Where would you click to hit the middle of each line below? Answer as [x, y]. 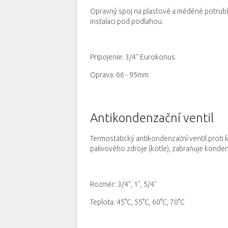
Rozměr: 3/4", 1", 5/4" [123, 184]
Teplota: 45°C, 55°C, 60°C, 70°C [137, 202]
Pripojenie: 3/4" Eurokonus [133, 57]
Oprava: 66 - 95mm [119, 75]
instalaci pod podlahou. [127, 21]
